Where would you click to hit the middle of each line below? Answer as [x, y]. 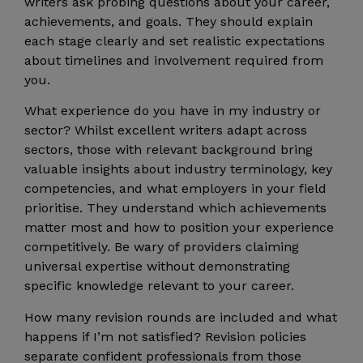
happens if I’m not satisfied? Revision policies [165, 336]
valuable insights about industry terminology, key [178, 169]
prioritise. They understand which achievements [175, 208]
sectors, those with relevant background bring [169, 150]
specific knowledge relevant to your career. [159, 286]
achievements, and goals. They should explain [169, 21]
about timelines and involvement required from [174, 60]
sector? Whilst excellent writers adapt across [166, 130]
